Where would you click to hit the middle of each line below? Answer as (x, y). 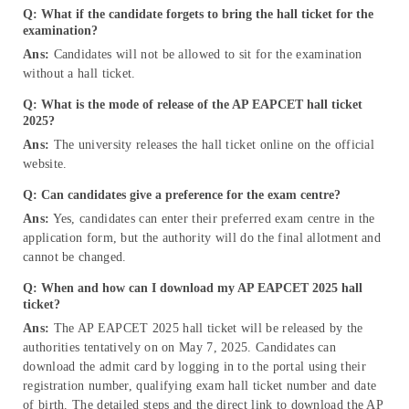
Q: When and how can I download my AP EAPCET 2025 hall (193, 288)
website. (45, 163)
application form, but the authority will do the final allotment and (202, 237)
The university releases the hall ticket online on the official (214, 144)
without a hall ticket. (79, 73)
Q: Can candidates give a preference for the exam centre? (182, 194)
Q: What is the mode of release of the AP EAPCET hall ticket (193, 104)
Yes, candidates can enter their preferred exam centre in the (212, 218)
